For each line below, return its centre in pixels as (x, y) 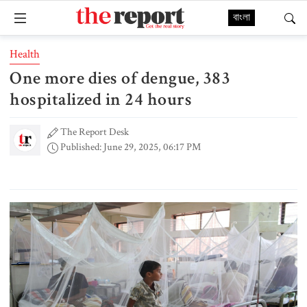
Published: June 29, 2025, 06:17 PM (130, 147)
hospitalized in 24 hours (101, 99)
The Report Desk (95, 132)
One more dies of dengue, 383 (120, 78)
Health (25, 54)
